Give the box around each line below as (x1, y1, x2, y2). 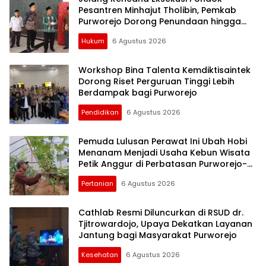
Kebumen (78, 169, 119, 182)
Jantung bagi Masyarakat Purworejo (78, 229, 237, 242)
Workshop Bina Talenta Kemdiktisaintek (78, 64, 251, 77)
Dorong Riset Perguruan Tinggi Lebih (78, 75, 235, 88)
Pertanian (81, 179, 113, 189)
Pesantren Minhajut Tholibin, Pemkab (78, 4, 236, 17)
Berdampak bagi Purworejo (78, 87, 197, 99)
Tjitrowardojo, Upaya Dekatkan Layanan (78, 218, 252, 230)
